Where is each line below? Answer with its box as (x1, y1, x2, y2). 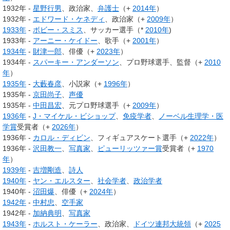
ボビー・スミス (33, 26, 83, 34)
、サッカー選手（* (83, 26, 145, 34)
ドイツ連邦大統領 (133, 220, 191, 228)
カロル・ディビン (33, 133, 90, 142)
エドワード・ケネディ (33, 15, 105, 24)
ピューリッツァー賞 (98, 144, 162, 153)
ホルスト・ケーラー (33, 220, 98, 228)
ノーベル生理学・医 (159, 112, 223, 121)
